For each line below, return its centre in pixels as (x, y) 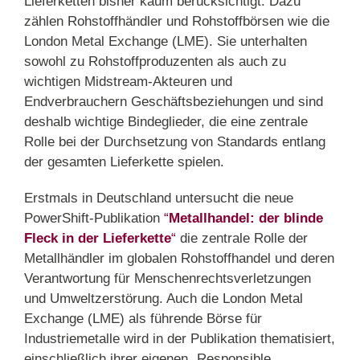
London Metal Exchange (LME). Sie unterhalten (166, 42)
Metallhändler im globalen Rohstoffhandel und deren (179, 259)
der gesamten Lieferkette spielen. (124, 162)
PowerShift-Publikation (94, 219)
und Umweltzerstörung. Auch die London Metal (164, 299)
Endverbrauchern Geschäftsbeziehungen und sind (174, 102)
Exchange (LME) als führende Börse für (143, 319)
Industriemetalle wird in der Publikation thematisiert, (180, 339)
